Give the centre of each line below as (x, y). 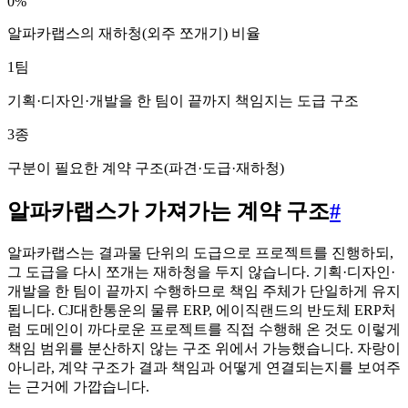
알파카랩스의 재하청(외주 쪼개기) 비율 (134, 34)
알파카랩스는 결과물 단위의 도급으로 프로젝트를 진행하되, (200, 252)
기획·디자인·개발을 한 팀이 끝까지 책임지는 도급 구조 (183, 101)
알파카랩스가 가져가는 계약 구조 (168, 211)
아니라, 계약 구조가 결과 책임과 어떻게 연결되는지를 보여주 (204, 367)
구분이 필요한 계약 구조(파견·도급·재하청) (146, 168)
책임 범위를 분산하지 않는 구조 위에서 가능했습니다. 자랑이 (204, 348)
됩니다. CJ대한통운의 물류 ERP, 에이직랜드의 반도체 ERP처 (202, 310)
